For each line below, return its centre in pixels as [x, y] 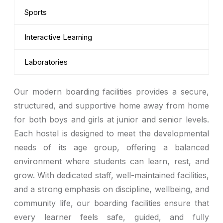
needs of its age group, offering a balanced [111, 147]
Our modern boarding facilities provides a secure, [111, 92]
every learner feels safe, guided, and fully [111, 217]
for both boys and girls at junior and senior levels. [111, 119]
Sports [36, 12]
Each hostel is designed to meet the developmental [111, 133]
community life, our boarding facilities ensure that [111, 203]
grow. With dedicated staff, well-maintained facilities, [111, 175]
